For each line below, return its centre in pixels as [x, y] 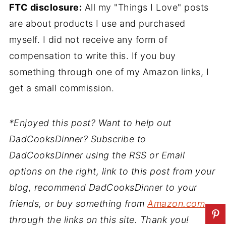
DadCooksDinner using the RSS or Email [97, 155]
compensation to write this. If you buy [92, 56]
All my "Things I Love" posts [145, 7]
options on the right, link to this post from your [112, 171]
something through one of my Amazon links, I [109, 72]
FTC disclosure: [45, 7]
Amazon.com [176, 204]
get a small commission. [62, 88]
